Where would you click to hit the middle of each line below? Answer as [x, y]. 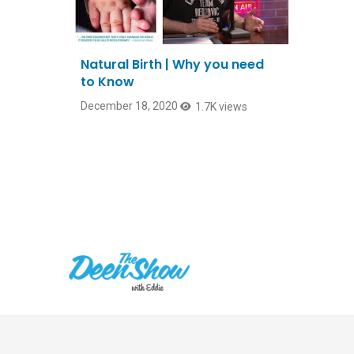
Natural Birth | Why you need [172, 65]
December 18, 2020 [129, 106]
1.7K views [221, 107]
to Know [107, 82]
